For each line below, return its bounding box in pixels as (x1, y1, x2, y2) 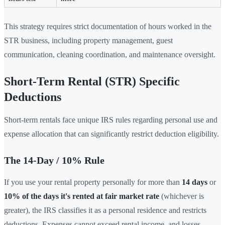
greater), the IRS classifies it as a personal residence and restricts (4, 205, 206, 214)
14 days (182, 177, 207, 186)
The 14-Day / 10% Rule (4, 154, 104, 166)
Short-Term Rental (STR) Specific (4, 74, 180, 88)
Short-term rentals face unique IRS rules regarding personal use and (4, 115, 217, 124)
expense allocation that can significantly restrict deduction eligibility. (4, 129, 219, 138)
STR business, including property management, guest (4, 36, 173, 45)
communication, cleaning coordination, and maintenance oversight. (4, 50, 215, 59)
